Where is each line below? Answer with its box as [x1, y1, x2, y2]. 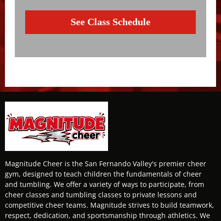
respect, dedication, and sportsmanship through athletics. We [5, 210, 210, 220]
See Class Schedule [71, 16, 150, 28]
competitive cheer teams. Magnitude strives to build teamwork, [5, 200, 214, 210]
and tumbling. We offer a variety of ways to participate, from [5, 179, 204, 189]
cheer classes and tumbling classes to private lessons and [5, 189, 197, 199]
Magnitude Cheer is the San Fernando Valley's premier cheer [5, 158, 206, 168]
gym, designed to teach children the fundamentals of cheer [5, 169, 202, 179]
